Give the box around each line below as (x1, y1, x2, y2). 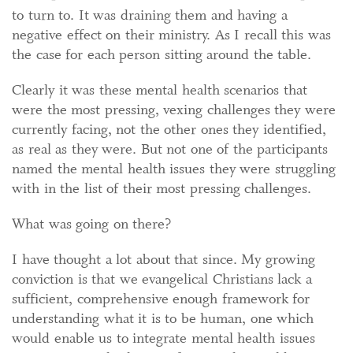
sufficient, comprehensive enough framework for (12, 289, 310, 308)
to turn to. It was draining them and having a (12, 6, 288, 24)
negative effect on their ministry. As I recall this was (12, 25, 331, 44)
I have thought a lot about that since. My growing (12, 250, 315, 269)
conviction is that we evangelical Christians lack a (12, 269, 312, 288)
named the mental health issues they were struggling (12, 159, 336, 178)
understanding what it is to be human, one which (12, 309, 314, 328)
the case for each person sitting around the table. (12, 45, 311, 64)
